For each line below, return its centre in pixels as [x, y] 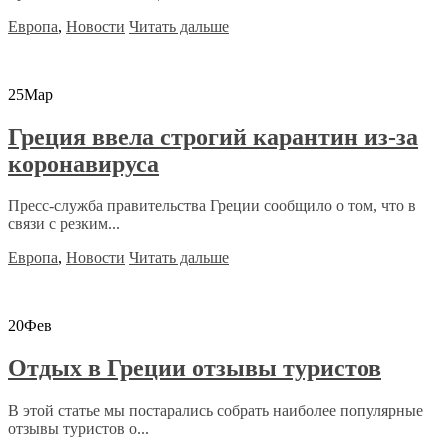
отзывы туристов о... [78, 429]
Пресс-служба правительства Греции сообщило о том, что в [212, 206]
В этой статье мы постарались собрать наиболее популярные [215, 411]
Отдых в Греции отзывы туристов [194, 368]
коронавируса [83, 163]
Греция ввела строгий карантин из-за [213, 136]
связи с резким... [64, 224]
